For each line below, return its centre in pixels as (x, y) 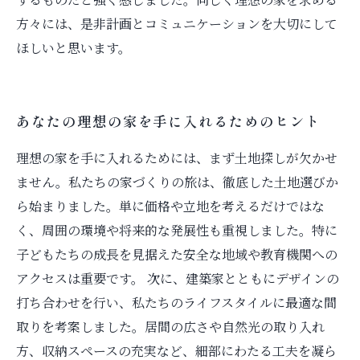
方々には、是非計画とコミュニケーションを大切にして (177, 24)
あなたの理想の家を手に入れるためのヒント (168, 121)
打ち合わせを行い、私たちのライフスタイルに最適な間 (176, 303)
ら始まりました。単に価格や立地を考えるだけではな (170, 206)
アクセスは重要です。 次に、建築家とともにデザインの (178, 278)
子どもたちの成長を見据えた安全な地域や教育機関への (177, 254)
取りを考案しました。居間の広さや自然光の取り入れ (170, 327)
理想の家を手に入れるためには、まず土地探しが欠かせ (177, 158)
